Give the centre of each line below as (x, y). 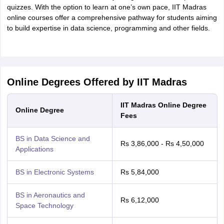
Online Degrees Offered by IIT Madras (97, 82)
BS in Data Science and (52, 138)
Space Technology (44, 205)
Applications (34, 149)
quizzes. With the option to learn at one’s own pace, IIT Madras (106, 7)
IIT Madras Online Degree (163, 105)
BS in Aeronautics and (50, 195)
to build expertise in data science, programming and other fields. (108, 28)
